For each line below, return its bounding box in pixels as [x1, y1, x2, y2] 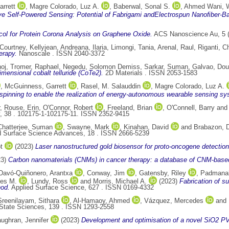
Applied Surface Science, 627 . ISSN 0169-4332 [10, 184, 154, 192]
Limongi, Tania [111, 43, 154, 52]
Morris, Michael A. [93, 177, 147, 186]
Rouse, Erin [4, 104, 39, 112]
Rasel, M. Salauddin [81, 82, 141, 90]
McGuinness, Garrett [5, 82, 66, 90]
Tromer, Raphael [10, 63, 59, 71]
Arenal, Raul [157, 43, 194, 52]
